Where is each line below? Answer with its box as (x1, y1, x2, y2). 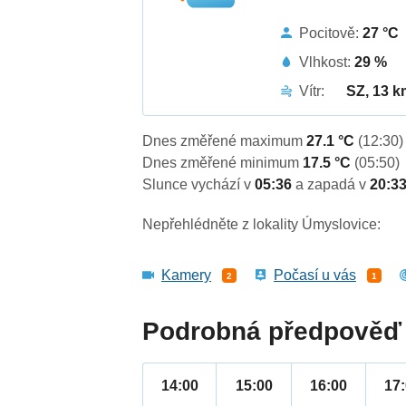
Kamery (161, 267, 212, 284)
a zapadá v (295, 177, 371, 193)
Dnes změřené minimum (142, 155, 304, 171)
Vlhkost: (299, 53, 355, 70)
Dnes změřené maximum (142, 133, 307, 150)
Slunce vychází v (142, 177, 256, 193)
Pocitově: (299, 24, 363, 41)
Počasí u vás (274, 267, 357, 284)
